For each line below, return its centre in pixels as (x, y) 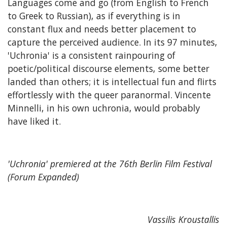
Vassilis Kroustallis (183, 219)
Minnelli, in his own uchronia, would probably (104, 108)
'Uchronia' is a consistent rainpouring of (91, 55)
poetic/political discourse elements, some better (108, 68)
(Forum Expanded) (43, 177)
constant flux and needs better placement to (102, 29)
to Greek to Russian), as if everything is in (94, 15)
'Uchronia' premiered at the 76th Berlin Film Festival (110, 163)
